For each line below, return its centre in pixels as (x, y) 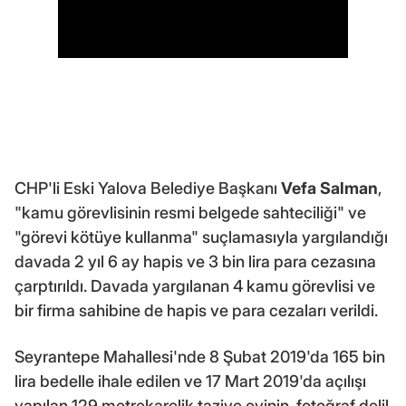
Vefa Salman (329, 188)
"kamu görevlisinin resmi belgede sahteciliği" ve (190, 212)
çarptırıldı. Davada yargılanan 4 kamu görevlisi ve (195, 285)
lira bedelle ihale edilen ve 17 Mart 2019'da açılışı (190, 381)
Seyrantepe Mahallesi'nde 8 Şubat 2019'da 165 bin (200, 356)
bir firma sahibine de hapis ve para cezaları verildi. (196, 310)
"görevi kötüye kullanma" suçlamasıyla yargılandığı (201, 237)
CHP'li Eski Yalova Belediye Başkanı (148, 188)
